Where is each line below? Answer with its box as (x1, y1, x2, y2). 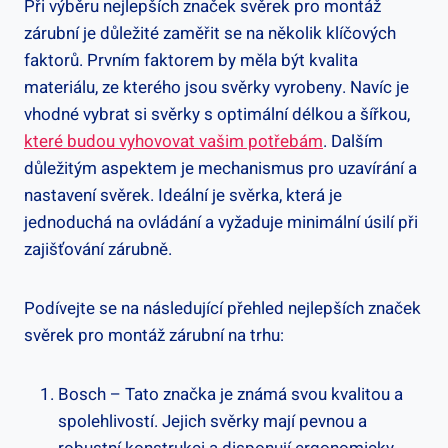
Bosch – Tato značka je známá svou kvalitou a (58, 381, 403, 407)
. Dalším (323, 128, 383, 154)
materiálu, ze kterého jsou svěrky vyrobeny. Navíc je (24, 74, 409, 100)
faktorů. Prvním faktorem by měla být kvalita (24, 47, 358, 73)
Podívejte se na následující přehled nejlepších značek (24, 295, 421, 321)
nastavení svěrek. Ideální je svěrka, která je (24, 182, 342, 208)
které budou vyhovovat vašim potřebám (24, 128, 323, 154)
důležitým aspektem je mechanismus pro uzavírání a (24, 155, 417, 181)
